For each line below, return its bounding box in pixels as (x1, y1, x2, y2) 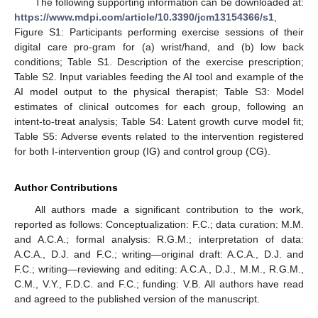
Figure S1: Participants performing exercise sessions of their (14, 26, 304, 38)
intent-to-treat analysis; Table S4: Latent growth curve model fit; (14, 115, 304, 127)
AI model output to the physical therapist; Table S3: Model (14, 85, 304, 97)
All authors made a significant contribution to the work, (34, 203, 304, 215)
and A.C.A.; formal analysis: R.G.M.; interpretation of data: (14, 233, 304, 245)
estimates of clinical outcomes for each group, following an (14, 100, 304, 112)
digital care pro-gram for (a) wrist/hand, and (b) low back (14, 40, 304, 53)
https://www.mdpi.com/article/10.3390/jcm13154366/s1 (14, 11, 274, 23)
